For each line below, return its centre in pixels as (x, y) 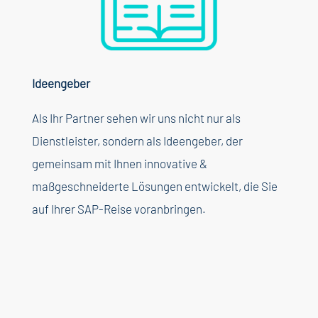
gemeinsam (62, 164)
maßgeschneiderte (80, 186)
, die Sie (258, 186)
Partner (84, 118)
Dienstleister (64, 141)
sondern (123, 141)
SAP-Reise (105, 209)
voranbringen (168, 209)
